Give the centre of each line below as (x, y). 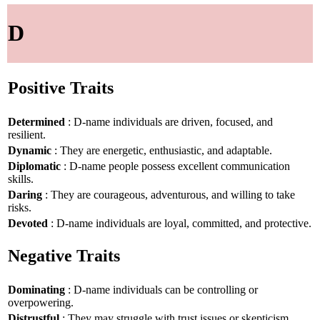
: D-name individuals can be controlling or (161, 289)
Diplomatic (34, 166)
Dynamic (30, 150)
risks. (20, 207)
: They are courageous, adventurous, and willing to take (169, 194)
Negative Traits (64, 256)
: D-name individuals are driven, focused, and (169, 121)
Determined (36, 121)
